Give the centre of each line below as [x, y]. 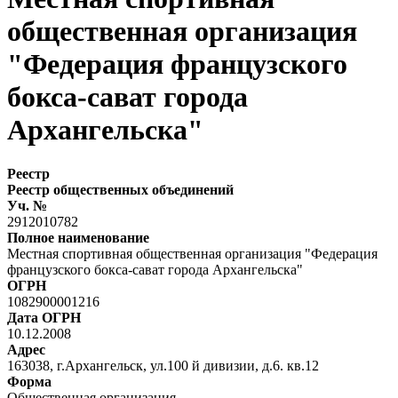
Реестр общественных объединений [120, 189]
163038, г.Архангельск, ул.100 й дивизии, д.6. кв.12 [163, 365]
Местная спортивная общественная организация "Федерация [192, 253]
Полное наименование [78, 237]
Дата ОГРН [44, 317]
